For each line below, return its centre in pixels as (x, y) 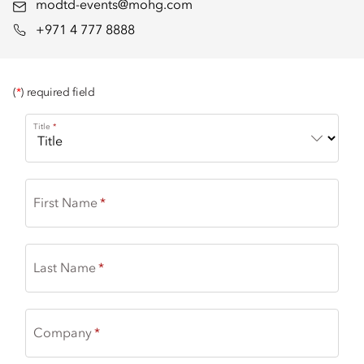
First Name (65, 204)
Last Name (65, 269)
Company (63, 334)
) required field (58, 93)
